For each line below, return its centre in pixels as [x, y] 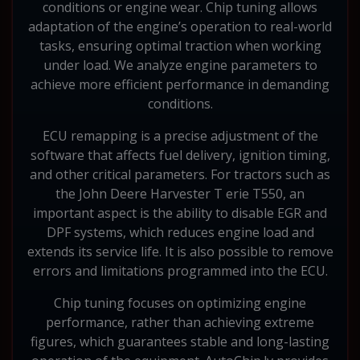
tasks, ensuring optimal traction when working [180, 45]
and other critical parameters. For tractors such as [180, 174]
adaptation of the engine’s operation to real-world [180, 26]
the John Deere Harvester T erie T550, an [180, 193]
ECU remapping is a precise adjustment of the [180, 135]
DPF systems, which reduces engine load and [180, 232]
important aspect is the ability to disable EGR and [180, 213]
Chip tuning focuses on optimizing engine [180, 303]
